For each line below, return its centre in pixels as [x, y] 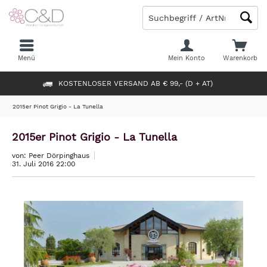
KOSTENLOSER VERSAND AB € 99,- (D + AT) [135, 83]
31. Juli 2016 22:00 [44, 164]
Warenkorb [240, 58]
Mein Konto [187, 58]
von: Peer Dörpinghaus [51, 156]
